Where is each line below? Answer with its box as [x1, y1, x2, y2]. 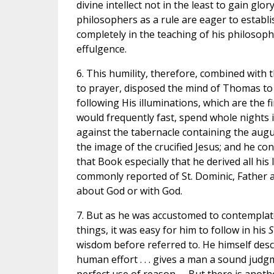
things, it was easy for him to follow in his [76, 223, 268, 237]
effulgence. [76, 42, 127, 56]
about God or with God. [76, 184, 182, 198]
